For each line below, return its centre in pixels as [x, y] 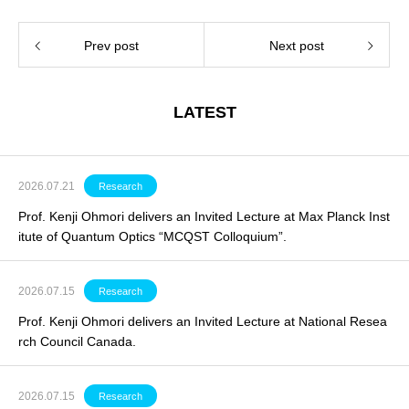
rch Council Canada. [77, 341]
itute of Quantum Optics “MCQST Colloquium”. [152, 236]
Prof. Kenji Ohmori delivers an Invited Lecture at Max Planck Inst [204, 216]
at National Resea [334, 321]
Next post [297, 46]
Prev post [111, 46]
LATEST [204, 112]
